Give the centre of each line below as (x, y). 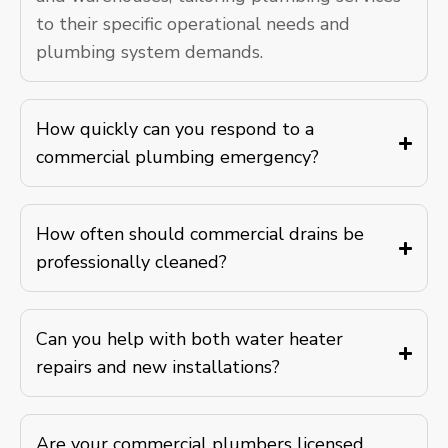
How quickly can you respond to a (175, 129)
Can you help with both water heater (189, 339)
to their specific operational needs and (193, 24)
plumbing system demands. (149, 52)
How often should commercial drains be (200, 234)
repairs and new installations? (158, 367)
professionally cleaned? (131, 262)
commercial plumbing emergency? (177, 157)
